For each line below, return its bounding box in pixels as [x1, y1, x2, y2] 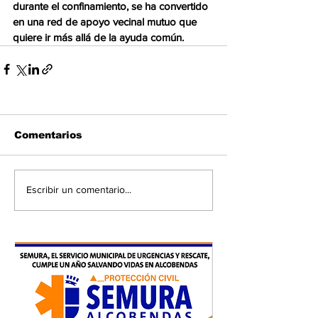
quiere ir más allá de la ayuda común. [13, 31, 187, 43]
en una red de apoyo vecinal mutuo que [13, 15, 199, 28]
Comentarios [14, 128, 82, 141]
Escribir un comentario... [26, 184, 131, 196]
